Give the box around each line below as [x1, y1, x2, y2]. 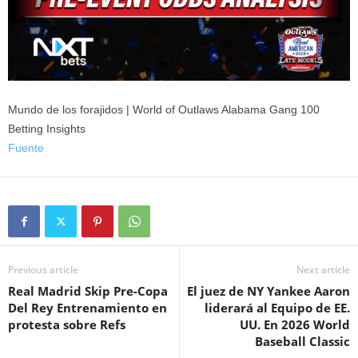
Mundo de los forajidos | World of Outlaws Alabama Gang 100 [8, 102, 320, 116]
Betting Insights [8, 121, 86, 135]
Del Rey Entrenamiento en [8, 299, 167, 316]
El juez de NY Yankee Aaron [187, 282, 350, 299]
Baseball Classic [255, 332, 350, 349]
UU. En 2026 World [240, 316, 350, 332]
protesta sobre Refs [8, 316, 125, 332]
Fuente [8, 141, 44, 154]
